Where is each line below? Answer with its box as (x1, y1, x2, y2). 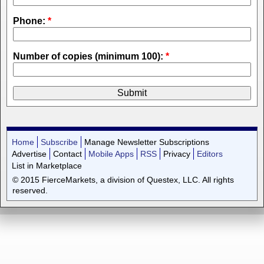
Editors (196, 148, 223, 159)
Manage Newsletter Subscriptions (84, 137, 209, 147)
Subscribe (40, 137, 78, 147)
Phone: (13, 15, 48, 26)
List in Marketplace (11, 160, 82, 170)
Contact (52, 148, 82, 159)
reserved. (12, 185, 48, 195)
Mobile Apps (88, 148, 134, 159)
